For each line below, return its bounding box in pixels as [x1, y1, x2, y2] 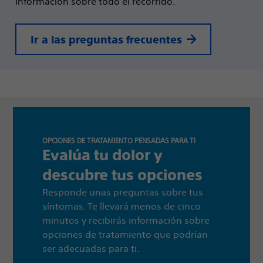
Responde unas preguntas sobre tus [42, 186, 203, 198]
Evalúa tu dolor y [42, 146, 163, 164]
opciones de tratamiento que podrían [42, 228, 208, 241]
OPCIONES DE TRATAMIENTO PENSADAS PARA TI [42, 136, 195, 146]
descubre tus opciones [42, 166, 203, 184]
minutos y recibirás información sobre [42, 214, 210, 227]
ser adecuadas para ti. [42, 242, 139, 255]
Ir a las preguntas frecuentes [31, 33, 182, 46]
